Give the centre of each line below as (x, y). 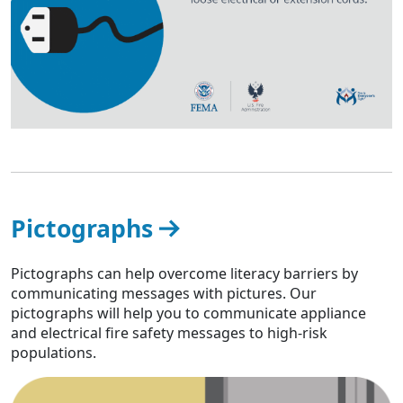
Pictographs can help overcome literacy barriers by (184, 274)
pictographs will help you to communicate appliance (188, 313)
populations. (54, 353)
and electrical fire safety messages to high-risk (169, 333)
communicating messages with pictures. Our (164, 294)
